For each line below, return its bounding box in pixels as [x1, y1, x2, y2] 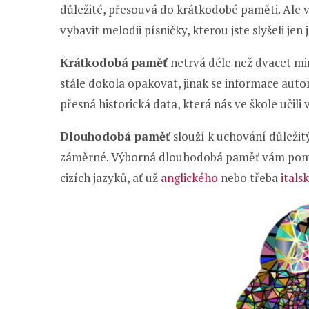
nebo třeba [218, 170, 281, 186]
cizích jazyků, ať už [60, 170, 161, 186]
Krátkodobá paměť [60, 54, 168, 70]
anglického [161, 170, 218, 186]
